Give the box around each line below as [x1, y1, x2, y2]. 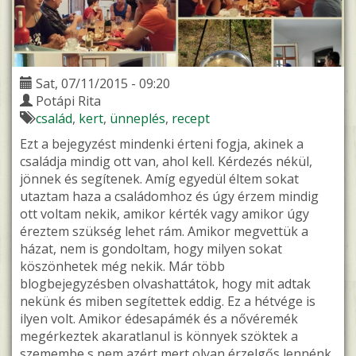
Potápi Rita [36, 92, 101, 110]
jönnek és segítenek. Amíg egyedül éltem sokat [20, 170, 299, 188]
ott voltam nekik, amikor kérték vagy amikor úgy [20, 205, 309, 223]
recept [172, 110, 210, 128]
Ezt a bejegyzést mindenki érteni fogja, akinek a [20, 135, 304, 153]
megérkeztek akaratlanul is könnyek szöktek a [20, 327, 298, 346]
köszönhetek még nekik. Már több [20, 257, 225, 276]
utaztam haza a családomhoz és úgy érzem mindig [20, 188, 319, 206]
